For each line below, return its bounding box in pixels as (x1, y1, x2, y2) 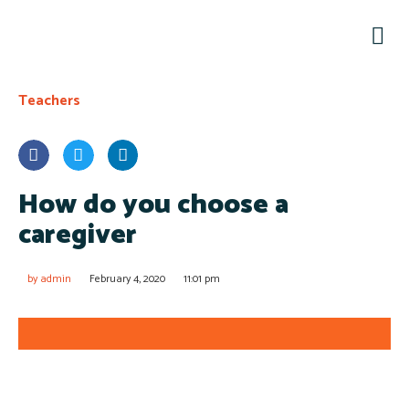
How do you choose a (18, 182, 288, 227)
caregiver (18, 212, 137, 257)
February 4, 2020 (89, 269, 165, 288)
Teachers (18, 89, 80, 113)
